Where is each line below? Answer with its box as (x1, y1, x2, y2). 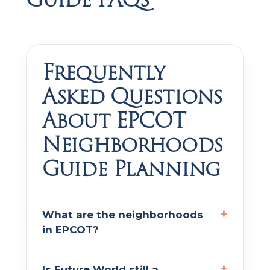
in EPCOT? (42, 223, 99, 236)
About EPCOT (42, 104, 186, 137)
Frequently (42, 55, 165, 89)
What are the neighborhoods (42, 208, 203, 221)
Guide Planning (42, 152, 221, 185)
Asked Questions (42, 80, 222, 113)
